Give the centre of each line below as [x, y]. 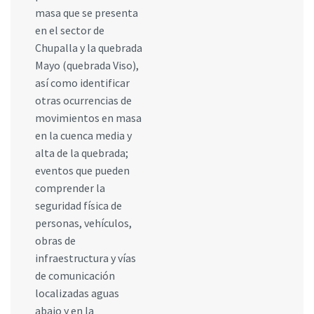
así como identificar [82, 82]
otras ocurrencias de [83, 100]
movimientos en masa [88, 117]
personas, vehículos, [83, 223]
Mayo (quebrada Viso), [87, 65]
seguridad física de [78, 205]
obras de [55, 240]
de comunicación [75, 275]
